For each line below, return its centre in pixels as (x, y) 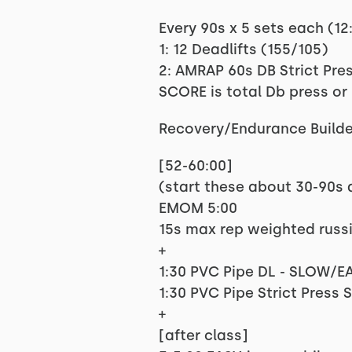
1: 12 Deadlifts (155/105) (243, 49)
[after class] (203, 335)
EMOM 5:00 (198, 208)
